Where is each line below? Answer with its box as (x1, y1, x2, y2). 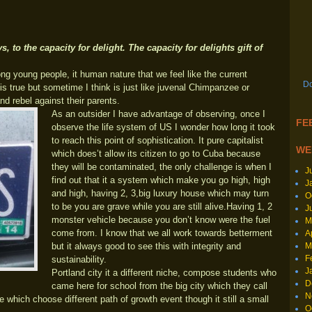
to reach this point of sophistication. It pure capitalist (51, 135, 263, 146)
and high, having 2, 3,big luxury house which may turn (51, 188, 269, 198)
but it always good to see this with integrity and (51, 241, 241, 251)
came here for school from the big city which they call (51, 281, 267, 291)
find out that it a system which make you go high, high (51, 175, 270, 185)
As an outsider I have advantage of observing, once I (51, 109, 265, 119)
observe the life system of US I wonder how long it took (51, 122, 275, 132)
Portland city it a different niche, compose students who (51, 267, 276, 278)
